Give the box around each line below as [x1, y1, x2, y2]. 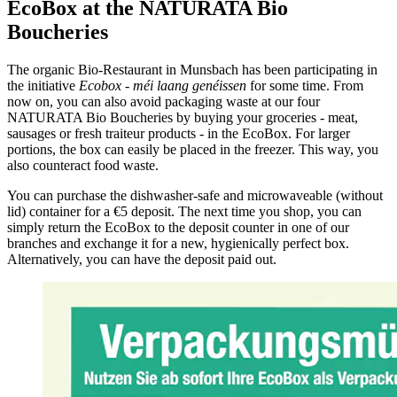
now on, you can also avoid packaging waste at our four [7, 94, 320, 110]
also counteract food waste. [7, 158, 159, 174]
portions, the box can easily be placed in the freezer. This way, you [7, 142, 378, 158]
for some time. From [246, 78, 363, 94]
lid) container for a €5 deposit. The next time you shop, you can [7, 204, 362, 220]
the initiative [7, 78, 79, 94]
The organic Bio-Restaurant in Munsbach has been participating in [7, 62, 378, 78]
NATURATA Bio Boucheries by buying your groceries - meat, [7, 110, 358, 126]
